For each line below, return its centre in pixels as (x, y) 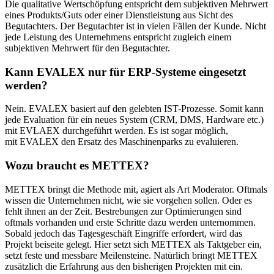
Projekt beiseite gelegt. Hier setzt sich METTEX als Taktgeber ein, (133, 244)
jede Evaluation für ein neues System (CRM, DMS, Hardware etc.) (134, 120)
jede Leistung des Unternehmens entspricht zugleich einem (118, 37)
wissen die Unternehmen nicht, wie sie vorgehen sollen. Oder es (128, 200)
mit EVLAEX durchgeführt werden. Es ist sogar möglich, (117, 131)
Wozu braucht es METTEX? (77, 165)
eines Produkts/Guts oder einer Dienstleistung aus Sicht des (119, 15)
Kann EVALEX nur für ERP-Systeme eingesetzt (125, 72)
